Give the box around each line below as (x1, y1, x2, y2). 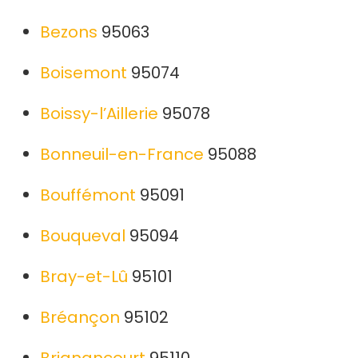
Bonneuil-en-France (40, 143, 204, 166)
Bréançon (40, 306, 120, 329)
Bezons (40, 21, 97, 44)
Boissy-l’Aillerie (40, 102, 158, 125)
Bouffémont (40, 184, 136, 207)
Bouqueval (40, 225, 125, 248)
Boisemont (40, 62, 127, 85)
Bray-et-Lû (40, 265, 128, 288)
